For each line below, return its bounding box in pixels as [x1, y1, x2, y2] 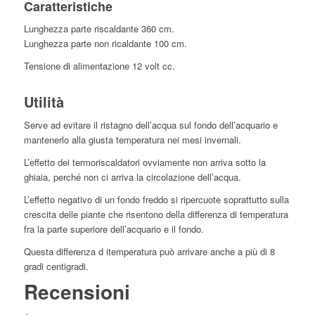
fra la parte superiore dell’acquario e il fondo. [23, 222, 204, 236]
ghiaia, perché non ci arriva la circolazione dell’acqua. [23, 170, 241, 184]
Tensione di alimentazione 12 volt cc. [23, 59, 175, 73]
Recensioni [23, 277, 130, 307]
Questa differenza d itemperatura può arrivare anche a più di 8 [23, 245, 275, 259]
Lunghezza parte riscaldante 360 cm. [23, 22, 174, 36]
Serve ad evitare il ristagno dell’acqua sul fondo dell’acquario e [23, 118, 278, 132]
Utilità [23, 91, 64, 112]
